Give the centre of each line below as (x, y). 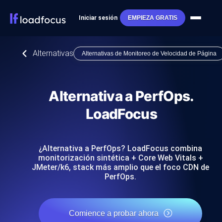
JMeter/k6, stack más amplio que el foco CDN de (120, 167)
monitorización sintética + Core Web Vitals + (120, 158)
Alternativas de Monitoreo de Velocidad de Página (149, 54)
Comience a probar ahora (113, 213)
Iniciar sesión (98, 18)
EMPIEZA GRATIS (152, 18)
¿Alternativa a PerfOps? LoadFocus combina (120, 148)
